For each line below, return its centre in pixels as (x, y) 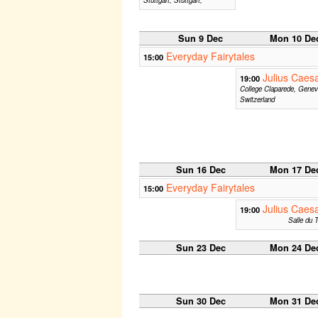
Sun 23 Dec (201, 247)
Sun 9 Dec (201, 38)
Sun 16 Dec (201, 169)
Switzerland (257, 99)
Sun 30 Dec (201, 301)
